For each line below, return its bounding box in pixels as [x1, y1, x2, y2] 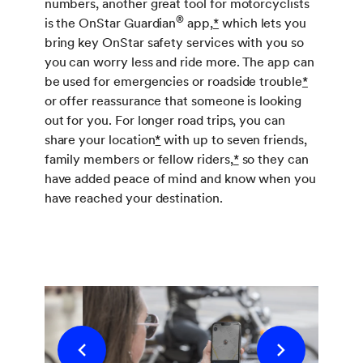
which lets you [218, 15, 306, 31]
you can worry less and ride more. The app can [44, 53, 314, 70]
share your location [44, 131, 156, 147]
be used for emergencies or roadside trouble [44, 73, 302, 89]
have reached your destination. [44, 190, 223, 206]
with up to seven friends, [160, 131, 307, 147]
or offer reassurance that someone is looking [44, 92, 301, 109]
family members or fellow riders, [44, 151, 233, 167]
